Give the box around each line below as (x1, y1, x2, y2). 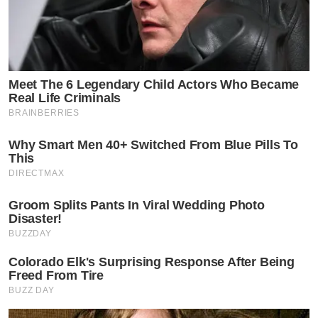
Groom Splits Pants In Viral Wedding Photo (9, 198, 265, 213)
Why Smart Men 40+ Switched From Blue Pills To (9, 138, 298, 153)
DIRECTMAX (9, 168, 65, 179)
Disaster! (9, 212, 62, 226)
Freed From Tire (9, 268, 104, 283)
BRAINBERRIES (9, 108, 80, 119)
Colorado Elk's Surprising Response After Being (9, 255, 295, 270)
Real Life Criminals (9, 91, 121, 106)
